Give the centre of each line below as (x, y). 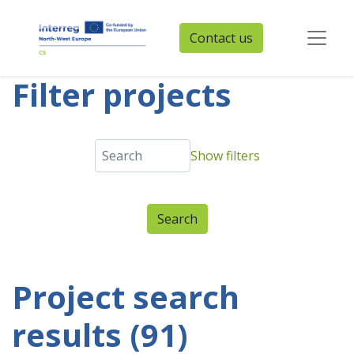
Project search (126, 297)
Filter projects (122, 94)
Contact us (222, 38)
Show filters (225, 156)
